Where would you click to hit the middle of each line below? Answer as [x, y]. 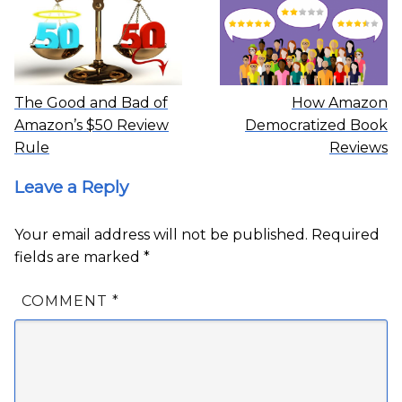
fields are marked [79, 258]
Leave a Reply [71, 187]
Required [345, 235]
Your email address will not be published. [161, 235]
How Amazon [340, 103]
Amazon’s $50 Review [92, 126]
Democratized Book [316, 126]
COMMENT [67, 301]
